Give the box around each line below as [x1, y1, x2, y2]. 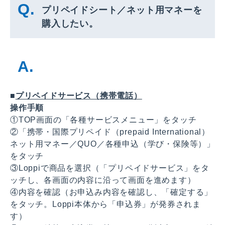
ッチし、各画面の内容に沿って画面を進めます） [10, 175, 196, 184]
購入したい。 [42, 18, 98, 29]
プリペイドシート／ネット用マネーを [42, 5, 202, 15]
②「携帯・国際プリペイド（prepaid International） [10, 127, 210, 136]
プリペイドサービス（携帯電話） [15, 91, 142, 100]
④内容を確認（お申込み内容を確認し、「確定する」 [10, 187, 213, 196]
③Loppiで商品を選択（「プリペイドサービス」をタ [10, 163, 209, 172]
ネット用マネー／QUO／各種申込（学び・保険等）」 [10, 139, 215, 148]
